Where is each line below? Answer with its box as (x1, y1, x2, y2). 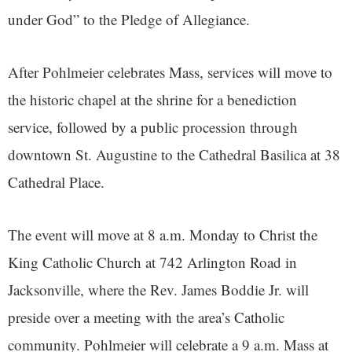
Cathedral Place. (8, 172, 104, 192)
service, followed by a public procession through (8, 117, 298, 137)
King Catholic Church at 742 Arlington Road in (8, 252, 297, 273)
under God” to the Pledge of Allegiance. (8, 9, 250, 30)
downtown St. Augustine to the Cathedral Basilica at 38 (8, 145, 340, 165)
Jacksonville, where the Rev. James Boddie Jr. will (8, 280, 309, 300)
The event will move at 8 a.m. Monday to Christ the (8, 225, 317, 245)
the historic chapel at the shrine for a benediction (8, 90, 297, 110)
